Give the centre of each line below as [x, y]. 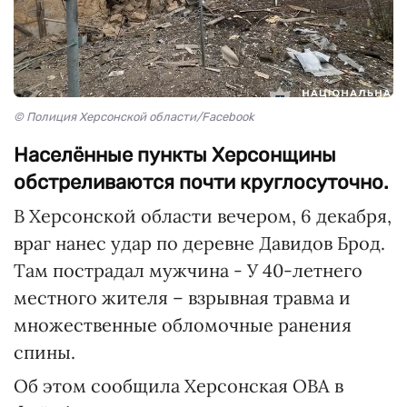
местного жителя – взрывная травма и [182, 298]
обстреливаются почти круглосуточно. [201, 183]
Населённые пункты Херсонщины [175, 155]
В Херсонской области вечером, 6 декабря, [203, 216]
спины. [45, 352]
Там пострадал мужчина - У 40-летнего [188, 271]
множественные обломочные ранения [183, 325]
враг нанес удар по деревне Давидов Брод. [199, 243]
